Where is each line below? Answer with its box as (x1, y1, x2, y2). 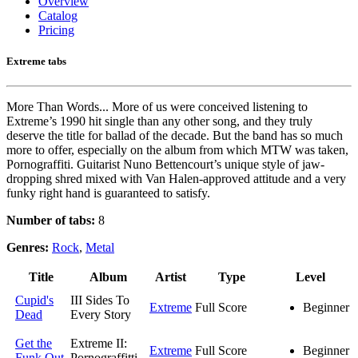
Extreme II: (70, 336, 127, 351)
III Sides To (70, 293, 129, 308)
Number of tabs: (6, 213, 95, 228)
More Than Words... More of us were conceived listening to (6, 100, 308, 114)
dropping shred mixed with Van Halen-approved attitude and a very (6, 172, 346, 186)
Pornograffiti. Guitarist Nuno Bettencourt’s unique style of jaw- (6, 157, 324, 172)
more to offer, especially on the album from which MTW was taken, (6, 143, 348, 157)
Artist (155, 270, 186, 284)
